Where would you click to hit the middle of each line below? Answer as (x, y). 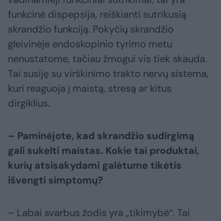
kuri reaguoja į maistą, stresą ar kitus (90, 89)
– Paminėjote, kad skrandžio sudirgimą (101, 136)
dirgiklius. (29, 103)
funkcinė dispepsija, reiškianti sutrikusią (97, 15)
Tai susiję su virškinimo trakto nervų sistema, (108, 74)
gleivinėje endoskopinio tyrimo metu (90, 44)
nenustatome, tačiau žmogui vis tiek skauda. (108, 59)
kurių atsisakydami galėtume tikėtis (95, 166)
